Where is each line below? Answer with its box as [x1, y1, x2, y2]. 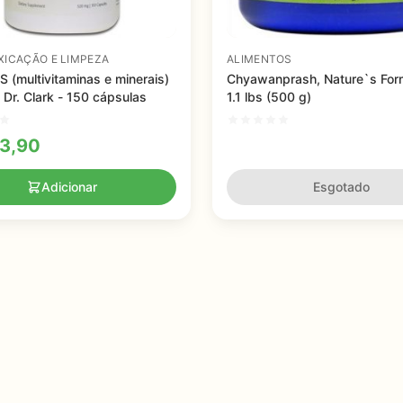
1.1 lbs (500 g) [227, 89, 311, 104]
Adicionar [41, 179, 97, 194]
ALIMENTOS [227, 52, 292, 66]
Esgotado [312, 179, 370, 194]
